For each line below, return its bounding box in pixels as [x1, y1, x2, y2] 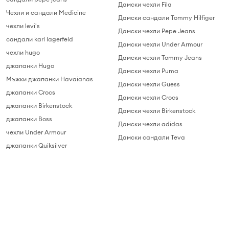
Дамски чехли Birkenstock [118, 107, 195, 115]
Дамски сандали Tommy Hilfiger [118, 14, 215, 22]
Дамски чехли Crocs [118, 94, 178, 102]
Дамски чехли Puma [118, 67, 178, 75]
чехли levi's [6, 22, 40, 30]
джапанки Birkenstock [6, 102, 72, 110]
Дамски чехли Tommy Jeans [118, 54, 202, 62]
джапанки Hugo [6, 62, 54, 70]
